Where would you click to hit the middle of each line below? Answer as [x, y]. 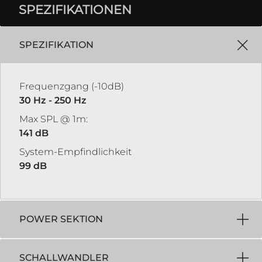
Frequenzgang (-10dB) [72, 86]
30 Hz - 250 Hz [53, 100]
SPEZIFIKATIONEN [75, 10]
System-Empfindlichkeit [75, 152]
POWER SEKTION [61, 219]
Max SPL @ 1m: [54, 119]
